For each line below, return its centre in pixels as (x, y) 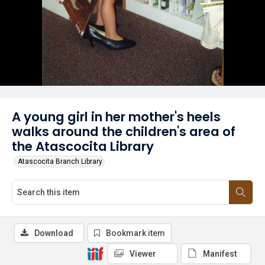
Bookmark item (135, 233)
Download (54, 233)
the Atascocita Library (83, 146)
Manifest (220, 254)
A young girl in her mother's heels (116, 117)
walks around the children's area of (124, 132)
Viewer (143, 254)
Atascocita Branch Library (60, 161)
